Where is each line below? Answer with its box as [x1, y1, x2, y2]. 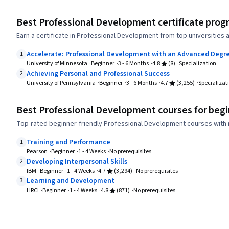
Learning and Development [27, 176, 114, 187]
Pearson [27, 147, 48, 156]
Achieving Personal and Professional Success [27, 68, 170, 79]
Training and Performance [27, 137, 110, 148]
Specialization [179, 59, 216, 68]
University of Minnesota [27, 59, 87, 68]
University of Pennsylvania [27, 79, 96, 88]
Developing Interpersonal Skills [27, 156, 127, 167]
